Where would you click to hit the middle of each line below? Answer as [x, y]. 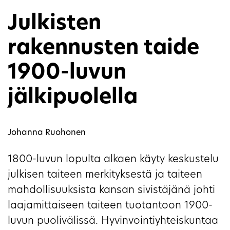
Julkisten [54, 24]
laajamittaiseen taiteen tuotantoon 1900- [110, 206]
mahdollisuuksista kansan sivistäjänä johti [111, 191]
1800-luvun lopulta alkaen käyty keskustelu [113, 160]
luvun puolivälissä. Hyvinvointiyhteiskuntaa [113, 222]
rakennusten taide [103, 49]
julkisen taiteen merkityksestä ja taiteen [105, 175]
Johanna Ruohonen [47, 133]
